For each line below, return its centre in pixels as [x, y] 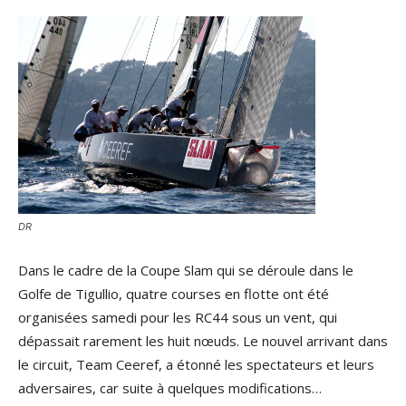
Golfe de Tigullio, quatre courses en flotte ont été [174, 294]
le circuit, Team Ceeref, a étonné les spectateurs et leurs [196, 364]
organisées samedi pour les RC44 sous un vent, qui [178, 317]
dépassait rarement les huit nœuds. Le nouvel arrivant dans [203, 341]
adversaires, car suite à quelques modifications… [170, 388]
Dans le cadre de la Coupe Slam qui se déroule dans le [186, 270]
